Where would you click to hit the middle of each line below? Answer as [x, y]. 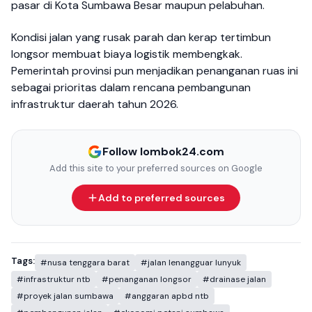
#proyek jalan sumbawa [65, 296]
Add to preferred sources [161, 197]
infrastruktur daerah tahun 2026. [95, 104]
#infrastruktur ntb [54, 279]
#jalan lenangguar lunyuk [191, 262]
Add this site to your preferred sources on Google [156, 168]
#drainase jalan [234, 279]
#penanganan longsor [147, 279]
